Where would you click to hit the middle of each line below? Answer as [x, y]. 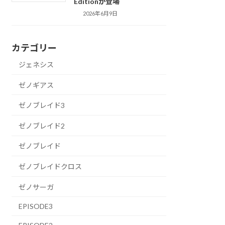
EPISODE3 [36, 206]
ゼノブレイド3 [42, 105]
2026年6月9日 [100, 14]
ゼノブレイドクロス [50, 167]
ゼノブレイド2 [42, 126]
